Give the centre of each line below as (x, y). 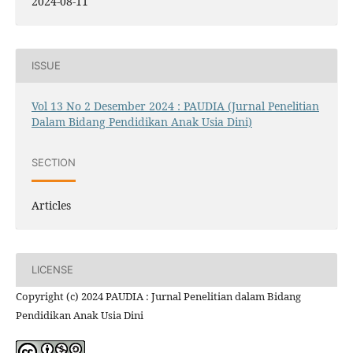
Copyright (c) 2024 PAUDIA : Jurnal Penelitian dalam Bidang (158, 296)
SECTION (53, 163)
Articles (51, 205)
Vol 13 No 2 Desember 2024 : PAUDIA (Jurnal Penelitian (175, 106)
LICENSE (52, 270)
